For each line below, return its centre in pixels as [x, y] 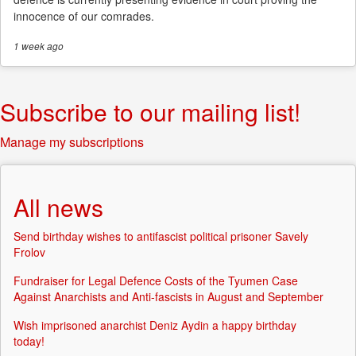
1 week [29, 46]
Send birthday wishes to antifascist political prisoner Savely [161, 236]
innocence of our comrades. [84, 16]
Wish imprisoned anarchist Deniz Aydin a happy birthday [155, 325]
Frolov [29, 252]
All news [58, 207]
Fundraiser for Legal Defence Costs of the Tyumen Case [156, 281]
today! [29, 341]
